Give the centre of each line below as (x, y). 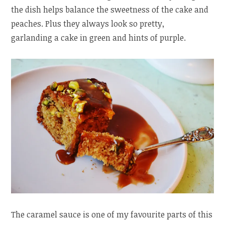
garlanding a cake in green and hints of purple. (99, 37)
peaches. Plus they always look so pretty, (88, 23)
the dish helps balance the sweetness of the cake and (110, 9)
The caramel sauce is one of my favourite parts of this (112, 215)
